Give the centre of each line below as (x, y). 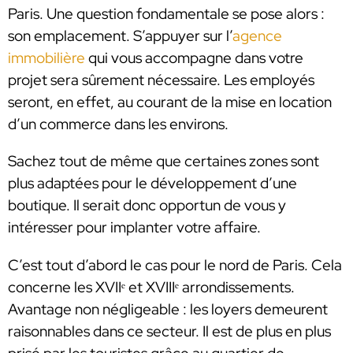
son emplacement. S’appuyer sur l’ (120, 35)
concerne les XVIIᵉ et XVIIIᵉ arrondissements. (151, 287)
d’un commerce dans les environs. (120, 124)
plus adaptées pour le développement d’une (152, 184)
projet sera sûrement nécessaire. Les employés (161, 80)
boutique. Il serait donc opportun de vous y (147, 206)
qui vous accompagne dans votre (194, 58)
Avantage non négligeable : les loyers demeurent (168, 309)
